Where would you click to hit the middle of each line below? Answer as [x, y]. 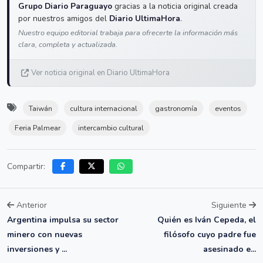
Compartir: [26, 167]
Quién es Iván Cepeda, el [207, 220]
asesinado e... [230, 249]
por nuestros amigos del [64, 19]
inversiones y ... [37, 249]
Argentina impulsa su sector [63, 220]
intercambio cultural [111, 128]
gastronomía [176, 109]
